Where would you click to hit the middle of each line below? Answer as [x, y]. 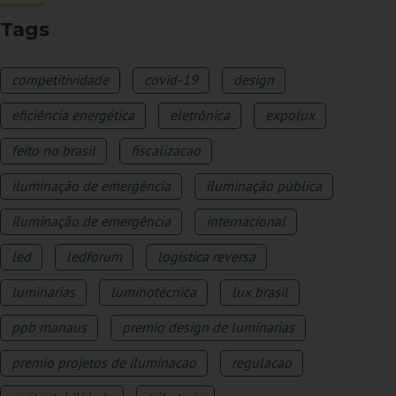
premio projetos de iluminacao [104, 363]
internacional [246, 221]
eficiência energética [73, 115]
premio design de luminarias [209, 327]
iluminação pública [264, 186]
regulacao [262, 363]
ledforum [95, 257]
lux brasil [260, 292]
